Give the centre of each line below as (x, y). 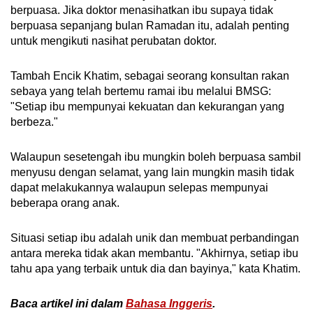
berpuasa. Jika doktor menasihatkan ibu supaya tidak (142, 10)
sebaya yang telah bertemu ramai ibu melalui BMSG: (141, 92)
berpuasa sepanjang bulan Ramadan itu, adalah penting (150, 26)
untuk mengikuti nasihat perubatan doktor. (114, 41)
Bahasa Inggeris (169, 304)
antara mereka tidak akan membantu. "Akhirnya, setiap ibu (154, 254)
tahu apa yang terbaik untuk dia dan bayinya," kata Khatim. (155, 269)
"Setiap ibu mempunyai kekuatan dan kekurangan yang (147, 107)
